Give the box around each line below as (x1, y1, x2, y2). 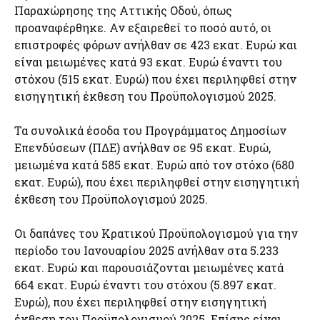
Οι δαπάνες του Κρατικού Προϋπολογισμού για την (14, 226, 298, 241)
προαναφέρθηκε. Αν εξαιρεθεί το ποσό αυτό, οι (14, 20, 271, 35)
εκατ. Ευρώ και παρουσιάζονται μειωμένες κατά (14, 260, 284, 275)
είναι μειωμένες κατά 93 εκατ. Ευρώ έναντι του (14, 54, 282, 69)
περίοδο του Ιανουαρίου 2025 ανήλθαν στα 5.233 (14, 243, 279, 258)
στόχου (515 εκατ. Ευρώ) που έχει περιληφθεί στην (14, 71, 296, 86)
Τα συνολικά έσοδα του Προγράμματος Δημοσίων (14, 123, 286, 138)
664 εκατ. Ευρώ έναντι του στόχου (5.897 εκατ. (14, 277, 276, 292)
